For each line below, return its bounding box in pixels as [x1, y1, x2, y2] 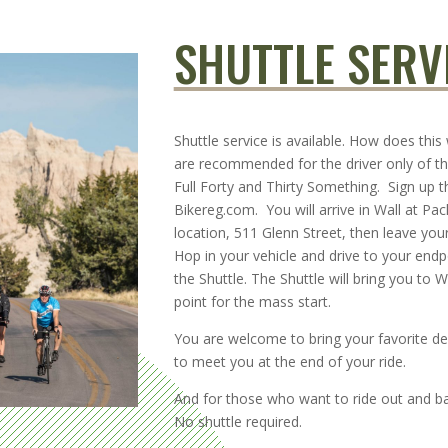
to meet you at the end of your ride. [173, 351, 406, 371]
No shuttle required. [173, 411, 302, 431]
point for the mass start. [173, 291, 331, 311]
